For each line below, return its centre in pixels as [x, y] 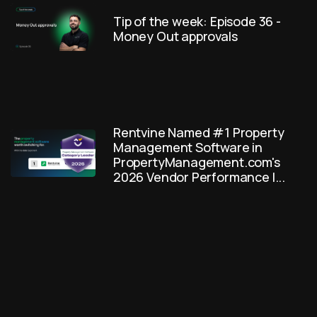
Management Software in [188, 148]
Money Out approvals [175, 36]
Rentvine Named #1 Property [199, 133]
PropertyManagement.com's [197, 162]
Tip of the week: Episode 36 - [197, 22]
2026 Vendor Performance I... [199, 177]
